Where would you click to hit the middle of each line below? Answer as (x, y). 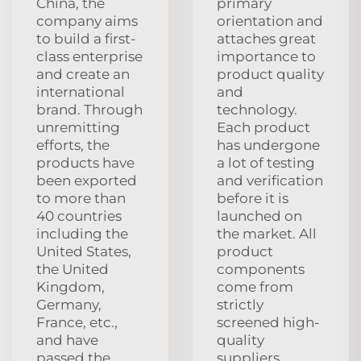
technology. (257, 109)
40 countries (79, 216)
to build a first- (86, 38)
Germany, (69, 304)
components (261, 269)
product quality (270, 74)
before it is (253, 198)
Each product (263, 127)
